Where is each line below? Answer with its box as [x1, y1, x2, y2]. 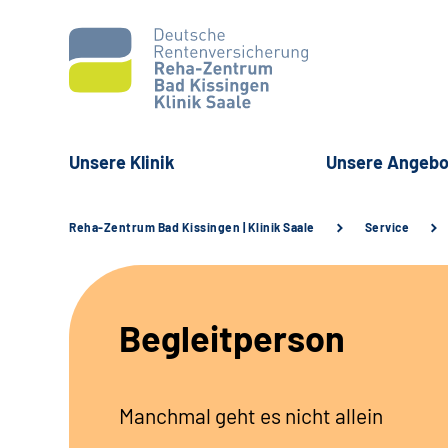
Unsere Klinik [69, 151, 175, 174]
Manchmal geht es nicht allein [119, 403, 383, 429]
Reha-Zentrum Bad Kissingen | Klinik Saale [69, 220, 315, 235]
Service [364, 220, 409, 235]
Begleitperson [119, 316, 345, 360]
